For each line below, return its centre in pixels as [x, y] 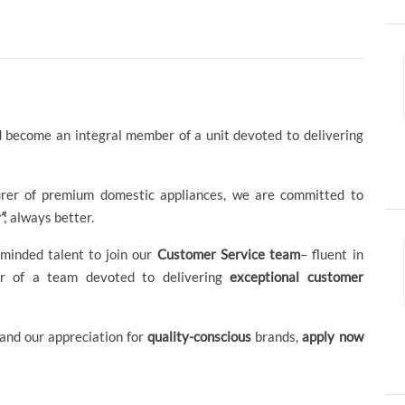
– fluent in [332, 254]
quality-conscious [200, 337]
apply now [333, 337]
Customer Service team [229, 254]
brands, [277, 337]
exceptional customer [297, 277]
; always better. [49, 217]
